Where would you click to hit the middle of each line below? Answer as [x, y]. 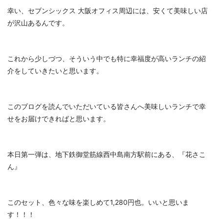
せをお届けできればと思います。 [59, 119]
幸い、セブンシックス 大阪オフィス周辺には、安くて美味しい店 [108, 11]
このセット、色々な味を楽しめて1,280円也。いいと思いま [98, 202]
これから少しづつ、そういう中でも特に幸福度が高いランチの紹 [107, 59]
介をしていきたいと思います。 [55, 71]
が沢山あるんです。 [38, 23]
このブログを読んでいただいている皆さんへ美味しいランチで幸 [107, 107]
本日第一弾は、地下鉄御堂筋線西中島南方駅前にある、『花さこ [107, 154]
